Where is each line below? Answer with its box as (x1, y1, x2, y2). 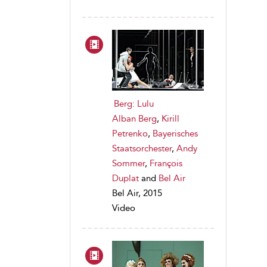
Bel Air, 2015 (112, 187, 162, 198)
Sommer (112, 157, 145, 169)
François (150, 157, 182, 169)
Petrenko (112, 128, 148, 139)
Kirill (162, 113, 179, 124)
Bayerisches (153, 128, 198, 139)
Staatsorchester (112, 142, 172, 154)
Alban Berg (112, 113, 157, 124)
